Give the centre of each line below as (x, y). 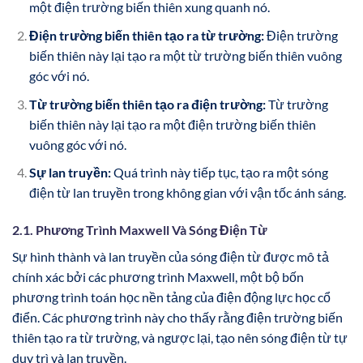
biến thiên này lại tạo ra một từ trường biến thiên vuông (185, 55)
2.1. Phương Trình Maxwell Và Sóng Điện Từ (140, 229)
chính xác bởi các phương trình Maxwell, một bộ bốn (158, 276)
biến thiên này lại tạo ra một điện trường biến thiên (172, 124)
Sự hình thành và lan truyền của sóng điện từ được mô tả (171, 256)
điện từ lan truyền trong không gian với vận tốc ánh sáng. (187, 193)
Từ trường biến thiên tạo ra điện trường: (147, 104)
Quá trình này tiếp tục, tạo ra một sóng (219, 173)
